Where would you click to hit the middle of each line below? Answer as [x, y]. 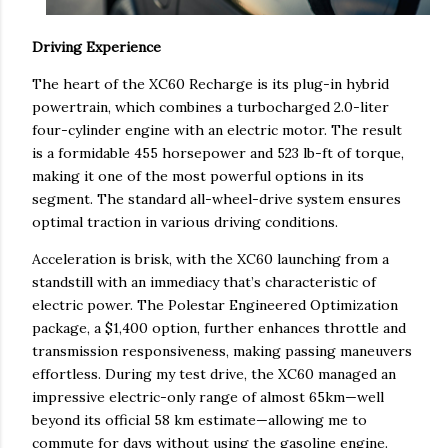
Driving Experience [96, 47]
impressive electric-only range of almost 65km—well [208, 397]
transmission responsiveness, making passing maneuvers [222, 351]
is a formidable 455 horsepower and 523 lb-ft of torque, [218, 153]
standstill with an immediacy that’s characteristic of [204, 282]
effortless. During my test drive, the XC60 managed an [214, 374]
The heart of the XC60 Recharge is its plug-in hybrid [210, 84]
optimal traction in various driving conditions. [185, 222]
